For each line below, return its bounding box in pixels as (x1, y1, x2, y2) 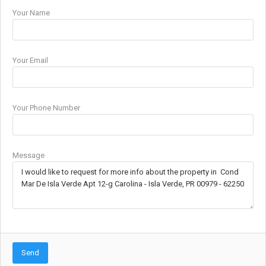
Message (12, 150, 45, 160)
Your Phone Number (12, 103, 80, 112)
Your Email (12, 55, 48, 65)
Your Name (12, 8, 50, 17)
